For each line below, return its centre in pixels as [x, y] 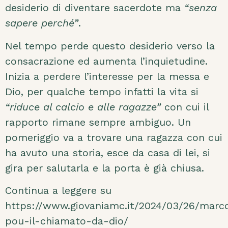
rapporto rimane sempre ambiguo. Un [98, 122]
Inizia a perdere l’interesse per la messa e [107, 76]
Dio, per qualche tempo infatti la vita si [102, 91]
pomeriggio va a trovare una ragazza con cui [114, 137]
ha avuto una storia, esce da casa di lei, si [108, 152]
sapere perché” [42, 23]
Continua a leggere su [58, 191]
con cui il [185, 107]
